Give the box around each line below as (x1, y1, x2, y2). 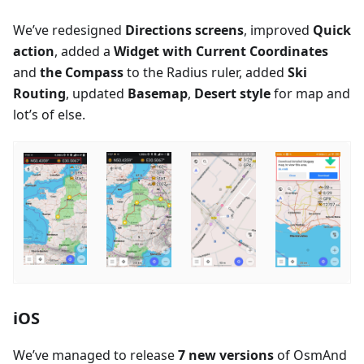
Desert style (194, 84, 271, 102)
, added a (54, 41, 114, 60)
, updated (66, 84, 128, 102)
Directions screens (125, 20, 244, 39)
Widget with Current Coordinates (114, 41, 328, 60)
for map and (271, 84, 350, 102)
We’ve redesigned (13, 20, 125, 39)
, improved (244, 20, 313, 39)
